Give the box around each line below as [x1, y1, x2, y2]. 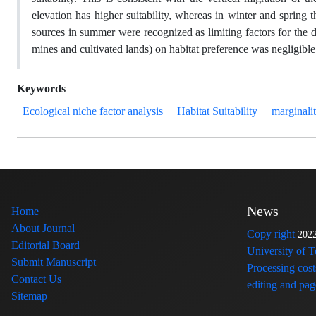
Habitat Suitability [177, 104, 257, 118]
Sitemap [11, 289, 47, 303]
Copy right [247, 227, 295, 241]
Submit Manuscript [11, 255, 96, 269]
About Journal [11, 221, 75, 235]
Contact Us [11, 272, 61, 286]
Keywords [17, 82, 66, 95]
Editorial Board [11, 238, 80, 252]
